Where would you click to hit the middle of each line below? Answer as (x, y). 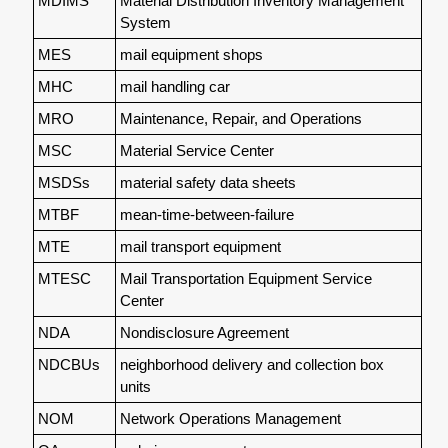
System (145, 22)
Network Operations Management (230, 418)
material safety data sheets (207, 182)
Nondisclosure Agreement (204, 332)
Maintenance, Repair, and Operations (240, 118)
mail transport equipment (200, 246)
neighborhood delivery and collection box (251, 364)
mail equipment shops (191, 54)
